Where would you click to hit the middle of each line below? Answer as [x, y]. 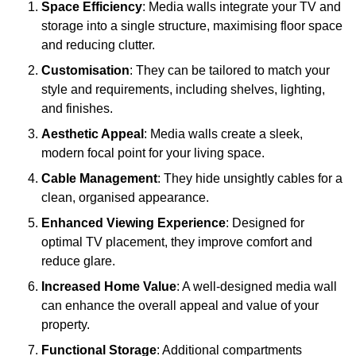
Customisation [85, 71]
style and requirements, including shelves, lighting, [183, 90]
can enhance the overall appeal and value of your [180, 306]
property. [66, 325]
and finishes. [77, 109]
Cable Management [99, 179]
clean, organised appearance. [125, 198]
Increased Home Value [109, 287]
